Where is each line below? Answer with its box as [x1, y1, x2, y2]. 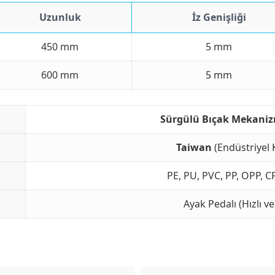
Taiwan [176, 140, 212, 154]
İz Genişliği [192, 10, 246, 24]
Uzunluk [39, 10, 81, 24]
